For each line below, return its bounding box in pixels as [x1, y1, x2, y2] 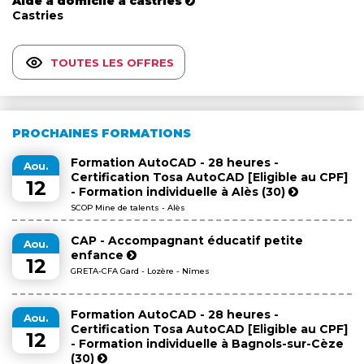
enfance [71, 248, 127, 263]
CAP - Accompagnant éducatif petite [71, 233, 303, 249]
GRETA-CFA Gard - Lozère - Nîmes [71, 266, 210, 276]
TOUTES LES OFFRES [50, 55, 174, 69]
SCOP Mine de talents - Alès [71, 203, 185, 213]
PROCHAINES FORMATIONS [12, 126, 191, 141]
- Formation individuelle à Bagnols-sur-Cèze [71, 336, 344, 352]
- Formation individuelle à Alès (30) [71, 184, 288, 200]
